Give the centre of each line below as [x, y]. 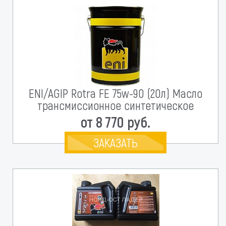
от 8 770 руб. [116, 122]
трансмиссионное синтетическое [116, 105]
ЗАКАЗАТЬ [116, 143]
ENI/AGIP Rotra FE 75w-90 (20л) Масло [116, 93]
